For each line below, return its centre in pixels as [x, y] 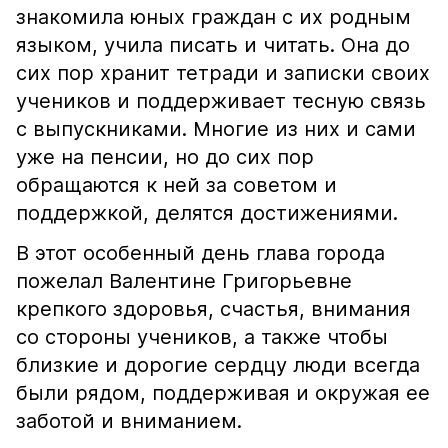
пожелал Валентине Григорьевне [184, 281]
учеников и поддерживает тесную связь [221, 101]
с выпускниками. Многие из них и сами [216, 129]
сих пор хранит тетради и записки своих [223, 73]
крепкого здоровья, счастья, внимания [213, 309]
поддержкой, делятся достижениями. [210, 213]
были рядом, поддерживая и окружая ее [223, 393]
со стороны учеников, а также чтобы [202, 337]
